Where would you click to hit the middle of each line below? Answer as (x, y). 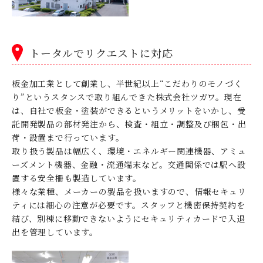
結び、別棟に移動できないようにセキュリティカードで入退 (129, 218)
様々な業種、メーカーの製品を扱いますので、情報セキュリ (129, 191)
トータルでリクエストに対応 (101, 53)
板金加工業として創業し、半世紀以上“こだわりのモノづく (127, 83)
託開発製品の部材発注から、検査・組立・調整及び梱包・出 (129, 124)
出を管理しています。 (55, 232)
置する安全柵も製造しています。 (77, 178)
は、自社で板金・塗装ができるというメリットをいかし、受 (129, 110)
